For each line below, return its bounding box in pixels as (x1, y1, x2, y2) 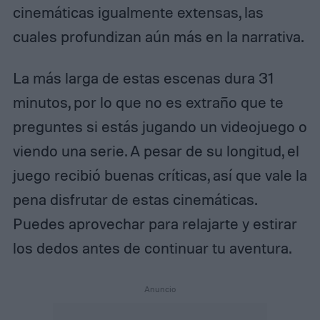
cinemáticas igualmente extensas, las (12, 2, 264, 21)
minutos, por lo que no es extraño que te (12, 92, 284, 111)
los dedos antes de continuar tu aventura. (12, 238, 291, 257)
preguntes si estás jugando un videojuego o (12, 116, 307, 136)
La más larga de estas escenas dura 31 (12, 68, 274, 87)
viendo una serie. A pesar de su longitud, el (12, 141, 299, 160)
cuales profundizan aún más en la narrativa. (12, 26, 304, 46)
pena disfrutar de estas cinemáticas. (12, 189, 256, 209)
